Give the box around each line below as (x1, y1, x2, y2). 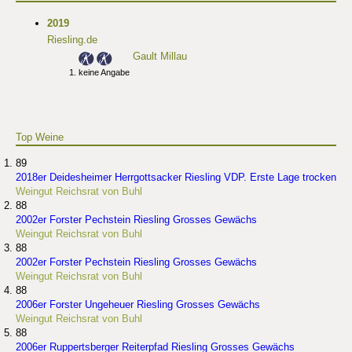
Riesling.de (47, 34, 97, 46)
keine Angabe (79, 68, 130, 78)
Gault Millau (133, 50, 187, 63)
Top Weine (16, 131, 64, 144)
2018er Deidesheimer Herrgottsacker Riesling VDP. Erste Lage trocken (16, 171, 336, 184)
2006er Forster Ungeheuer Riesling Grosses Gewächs (16, 299, 260, 311)
